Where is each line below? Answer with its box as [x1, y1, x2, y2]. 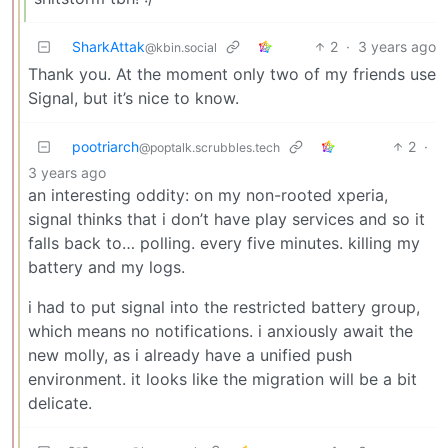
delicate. [28, 392, 92, 413]
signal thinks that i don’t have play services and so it [28, 208, 425, 229]
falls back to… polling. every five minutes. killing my [28, 232, 420, 253]
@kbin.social [145, 39, 217, 55]
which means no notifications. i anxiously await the [28, 320, 413, 341]
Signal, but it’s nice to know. [28, 87, 239, 108]
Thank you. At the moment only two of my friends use [28, 63, 436, 84]
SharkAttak [72, 37, 145, 55]
